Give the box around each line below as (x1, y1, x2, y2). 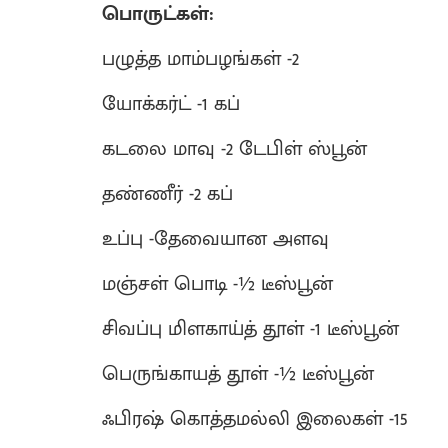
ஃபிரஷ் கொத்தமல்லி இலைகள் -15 (102, 402, 408, 436)
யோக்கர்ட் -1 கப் (102, 87, 240, 121)
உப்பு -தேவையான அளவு (102, 222, 329, 256)
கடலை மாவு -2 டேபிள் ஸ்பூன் (102, 132, 367, 166)
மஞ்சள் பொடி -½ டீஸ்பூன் (102, 267, 333, 301)
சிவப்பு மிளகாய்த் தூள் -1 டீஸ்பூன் (102, 312, 399, 346)
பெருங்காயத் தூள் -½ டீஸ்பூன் (102, 357, 374, 391)
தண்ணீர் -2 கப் (102, 177, 233, 211)
